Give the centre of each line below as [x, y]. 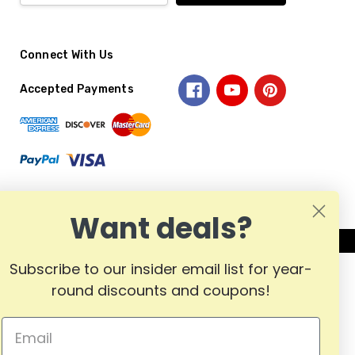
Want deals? [161, 229]
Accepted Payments [76, 89]
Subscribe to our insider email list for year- [161, 269]
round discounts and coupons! [161, 290]
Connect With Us [67, 55]
